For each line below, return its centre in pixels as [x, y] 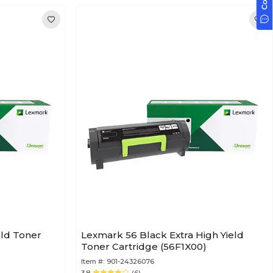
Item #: [93, 261]
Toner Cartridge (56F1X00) [159, 246]
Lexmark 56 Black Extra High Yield [162, 235]
